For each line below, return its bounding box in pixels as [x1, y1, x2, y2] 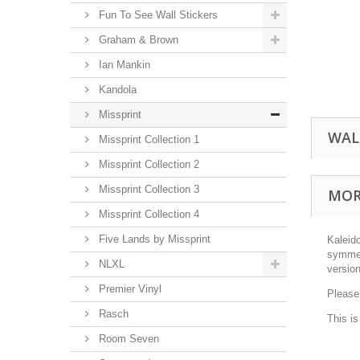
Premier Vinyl [96, 283, 162, 295]
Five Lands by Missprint [96, 233, 211, 245]
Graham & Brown [96, 34, 178, 46]
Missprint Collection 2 [96, 158, 199, 170]
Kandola [96, 84, 137, 96]
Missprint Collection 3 [96, 183, 199, 195]
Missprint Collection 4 [96, 208, 199, 220]
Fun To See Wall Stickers [96, 9, 218, 21]
